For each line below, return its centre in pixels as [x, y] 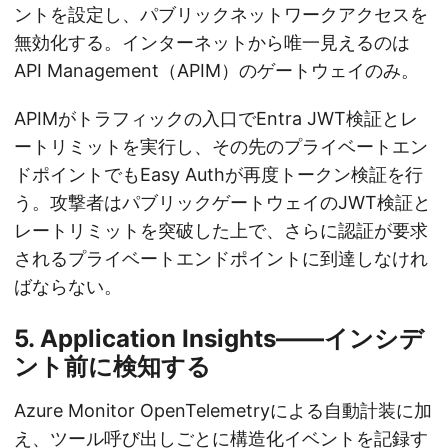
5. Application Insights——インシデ [219, 338]
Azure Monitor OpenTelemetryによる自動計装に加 [223, 410]
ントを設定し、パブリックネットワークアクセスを [221, 14]
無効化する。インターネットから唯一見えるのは [212, 42]
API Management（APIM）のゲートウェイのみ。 [216, 70]
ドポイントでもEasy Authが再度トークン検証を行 [218, 174]
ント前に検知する [112, 366]
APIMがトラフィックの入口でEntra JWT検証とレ [216, 118]
